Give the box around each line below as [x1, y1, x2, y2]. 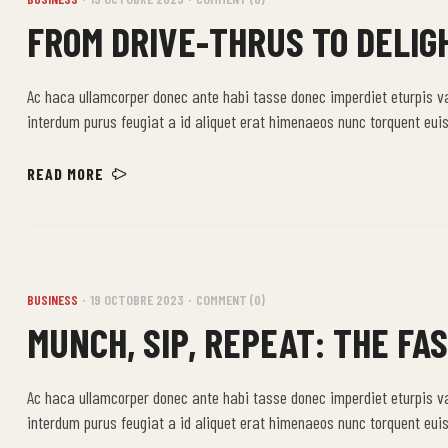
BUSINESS [27, 291, 78, 308]
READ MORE [27, 164, 104, 183]
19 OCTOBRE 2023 [90, 291, 184, 308]
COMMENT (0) [196, 291, 265, 308]
